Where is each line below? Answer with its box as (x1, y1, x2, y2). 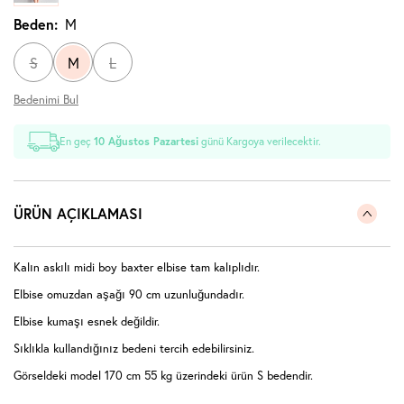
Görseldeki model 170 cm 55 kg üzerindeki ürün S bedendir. (14, 368, 313, 384)
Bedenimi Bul (14, 92, 78, 108)
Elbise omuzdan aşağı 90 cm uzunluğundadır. (14, 287, 244, 303)
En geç (60, 134, 95, 149)
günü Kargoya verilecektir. (198, 134, 322, 149)
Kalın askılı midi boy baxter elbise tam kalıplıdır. (14, 260, 260, 276)
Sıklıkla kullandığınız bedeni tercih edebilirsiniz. (14, 341, 254, 357)
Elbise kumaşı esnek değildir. (14, 314, 160, 330)
